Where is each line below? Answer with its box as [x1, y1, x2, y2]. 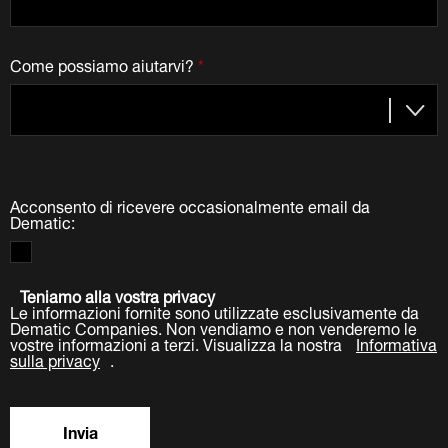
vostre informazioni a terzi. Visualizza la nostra [10, 326, 346, 358]
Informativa [356, 326, 437, 358]
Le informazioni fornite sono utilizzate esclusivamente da [10, 294, 419, 326]
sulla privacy [10, 342, 100, 374]
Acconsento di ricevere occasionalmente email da [10, 188, 370, 220]
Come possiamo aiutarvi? [10, 47, 194, 79]
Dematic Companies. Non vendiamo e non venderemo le [10, 310, 417, 342]
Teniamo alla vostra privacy [20, 278, 215, 310]
